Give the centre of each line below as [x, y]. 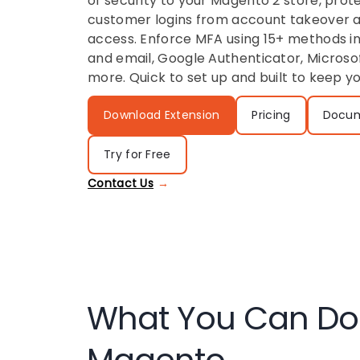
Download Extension [162, 115]
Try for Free [137, 154]
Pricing [271, 115]
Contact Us [121, 183]
